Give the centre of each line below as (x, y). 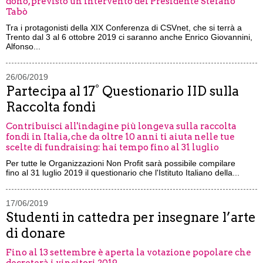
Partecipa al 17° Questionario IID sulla (122, 91)
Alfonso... (23, 46)
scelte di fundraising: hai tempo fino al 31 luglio (112, 147)
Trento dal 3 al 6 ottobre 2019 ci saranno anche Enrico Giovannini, (129, 37)
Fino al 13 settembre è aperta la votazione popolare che (129, 252)
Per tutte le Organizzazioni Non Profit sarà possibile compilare (121, 163)
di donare (36, 233)
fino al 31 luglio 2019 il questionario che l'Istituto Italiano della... (123, 173)
